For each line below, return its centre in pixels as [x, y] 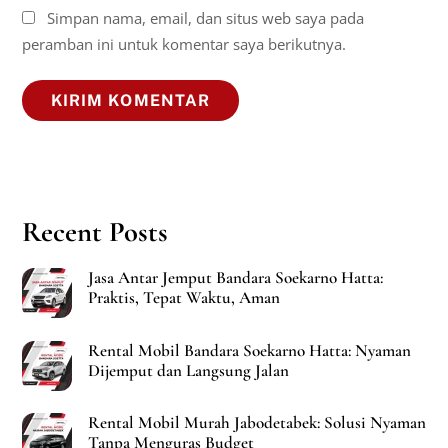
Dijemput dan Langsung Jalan [188, 370]
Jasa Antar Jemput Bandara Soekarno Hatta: [235, 277]
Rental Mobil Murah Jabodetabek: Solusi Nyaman [256, 423]
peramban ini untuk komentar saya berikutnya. [184, 44]
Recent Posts [95, 232]
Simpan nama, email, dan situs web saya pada [206, 18]
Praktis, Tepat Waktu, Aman [183, 297]
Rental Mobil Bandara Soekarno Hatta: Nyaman [249, 350]
